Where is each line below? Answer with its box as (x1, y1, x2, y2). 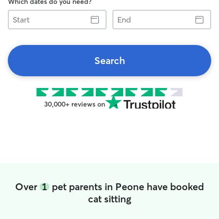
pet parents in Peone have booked (49, 180, 204, 193)
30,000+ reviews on (44, 100, 105, 109)
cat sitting (88, 193, 131, 205)
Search (94, 54, 125, 66)
